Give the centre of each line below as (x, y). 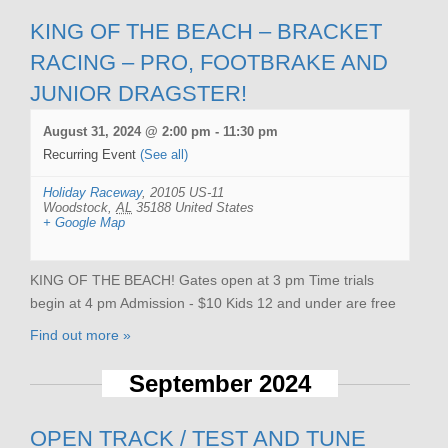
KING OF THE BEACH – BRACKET (206, 31)
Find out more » (80, 334)
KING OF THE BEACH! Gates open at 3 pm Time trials (202, 279)
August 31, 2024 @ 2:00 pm (127, 131)
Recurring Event (91, 154)
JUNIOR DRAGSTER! (138, 93)
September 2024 (220, 383)
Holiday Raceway (92, 192)
